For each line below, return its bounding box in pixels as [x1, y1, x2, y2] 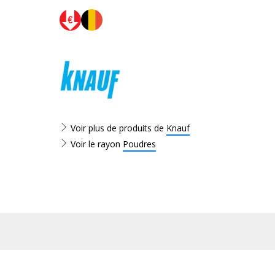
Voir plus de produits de [68, 122, 166, 134]
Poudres [123, 138, 156, 150]
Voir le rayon [68, 138, 123, 150]
